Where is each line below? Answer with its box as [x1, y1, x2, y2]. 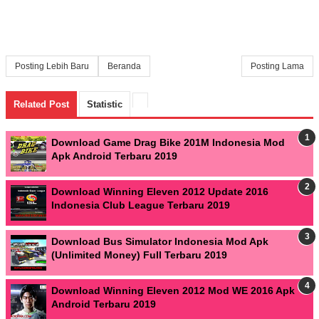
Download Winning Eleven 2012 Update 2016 [51, 186, 268, 198]
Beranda [108, 61, 141, 71]
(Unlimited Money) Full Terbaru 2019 [51, 249, 227, 261]
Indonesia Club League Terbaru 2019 [51, 199, 230, 211]
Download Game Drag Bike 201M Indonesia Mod [51, 136, 285, 148]
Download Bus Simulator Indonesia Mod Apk [51, 235, 268, 247]
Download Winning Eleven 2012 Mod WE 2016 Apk [51, 285, 295, 297]
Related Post [14, 98, 69, 110]
